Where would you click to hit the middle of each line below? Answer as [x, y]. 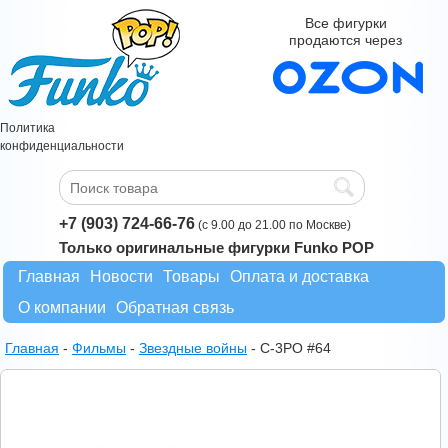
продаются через [345, 40]
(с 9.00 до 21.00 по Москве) [273, 225]
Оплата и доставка [299, 276]
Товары [191, 276]
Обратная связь [175, 307]
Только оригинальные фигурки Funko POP [216, 247]
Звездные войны [193, 348]
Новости [121, 276]
